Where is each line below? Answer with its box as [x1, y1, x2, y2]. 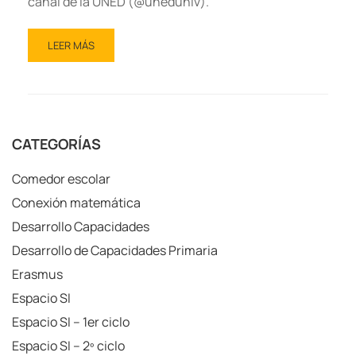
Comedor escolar [12, 169, 110, 188]
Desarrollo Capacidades [12, 217, 149, 235]
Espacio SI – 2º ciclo [12, 336, 125, 354]
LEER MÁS [48, 37, 95, 52]
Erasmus [12, 265, 63, 283]
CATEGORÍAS [12, 133, 101, 153]
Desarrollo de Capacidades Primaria [12, 241, 218, 259]
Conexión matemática [12, 193, 141, 211]
